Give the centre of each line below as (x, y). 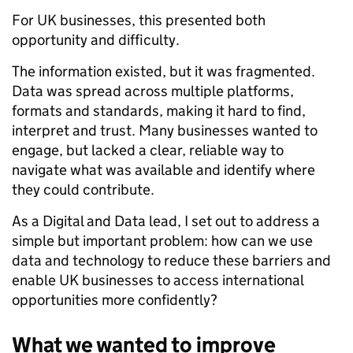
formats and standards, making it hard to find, (159, 110)
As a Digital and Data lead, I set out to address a (166, 221)
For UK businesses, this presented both (139, 20)
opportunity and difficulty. (96, 39)
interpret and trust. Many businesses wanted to (165, 130)
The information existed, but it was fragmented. (163, 71)
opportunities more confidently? (115, 299)
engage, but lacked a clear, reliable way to (148, 150)
